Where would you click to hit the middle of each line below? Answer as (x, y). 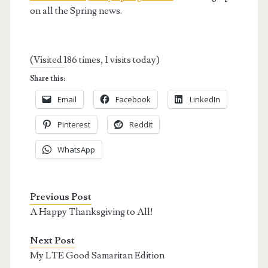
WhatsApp (76, 150)
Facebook (133, 100)
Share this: (47, 79)
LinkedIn (205, 100)
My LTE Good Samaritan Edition (97, 256)
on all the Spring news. (76, 11)
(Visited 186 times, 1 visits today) (95, 60)
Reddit (141, 125)
